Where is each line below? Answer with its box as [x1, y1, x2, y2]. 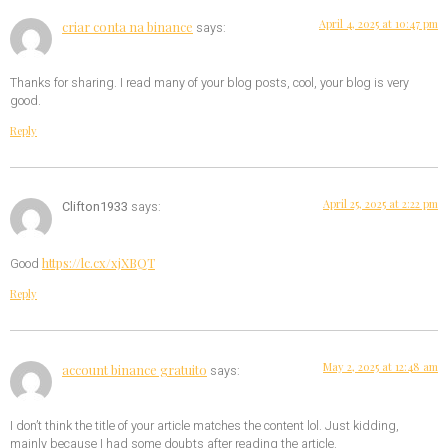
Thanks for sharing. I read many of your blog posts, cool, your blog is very [10, 74, 409, 93]
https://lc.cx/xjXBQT [42, 254, 155, 272]
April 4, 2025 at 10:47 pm [319, 16, 438, 32]
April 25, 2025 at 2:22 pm [323, 195, 438, 211]
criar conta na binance [62, 18, 193, 36]
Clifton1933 [62, 197, 128, 216]
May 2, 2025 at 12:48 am [323, 358, 438, 374]
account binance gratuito [62, 360, 207, 378]
